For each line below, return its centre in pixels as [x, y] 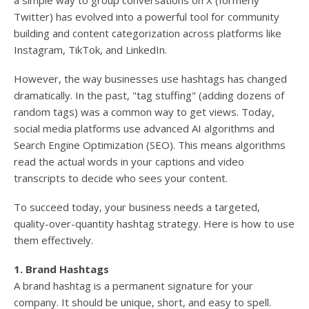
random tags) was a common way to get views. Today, [144, 112]
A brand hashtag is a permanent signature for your [133, 286]
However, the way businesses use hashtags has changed [150, 79]
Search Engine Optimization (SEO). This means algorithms [150, 145]
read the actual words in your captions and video [129, 162]
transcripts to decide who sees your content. [121, 178]
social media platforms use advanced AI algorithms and [144, 129]
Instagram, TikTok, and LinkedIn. [90, 50]
